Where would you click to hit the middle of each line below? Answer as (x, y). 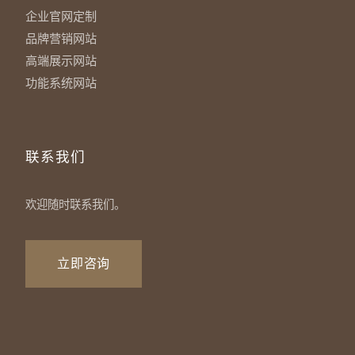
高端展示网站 (61, 61)
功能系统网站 (61, 83)
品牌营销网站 (61, 38)
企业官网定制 (61, 16)
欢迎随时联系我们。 (75, 204)
